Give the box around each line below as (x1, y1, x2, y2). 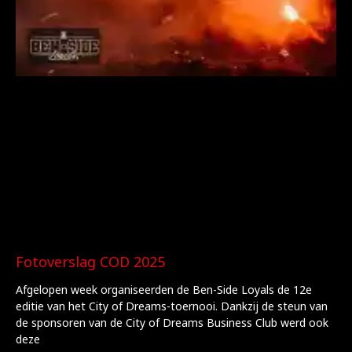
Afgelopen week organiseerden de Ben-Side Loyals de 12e (16, 282, 312, 297)
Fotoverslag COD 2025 (16, 252, 165, 271)
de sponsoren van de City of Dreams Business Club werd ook (16, 315, 328, 330)
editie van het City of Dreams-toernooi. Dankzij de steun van (16, 299, 328, 313)
